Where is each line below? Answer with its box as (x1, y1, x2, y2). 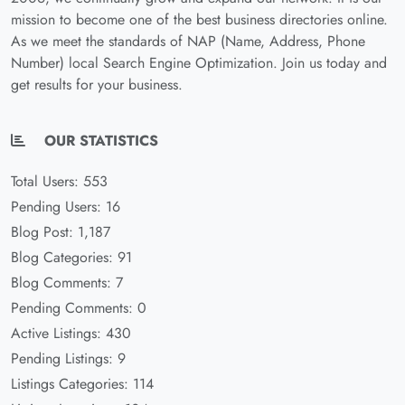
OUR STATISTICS (40, 130, 158, 151)
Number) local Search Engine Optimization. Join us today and (11, 52, 387, 73)
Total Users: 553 (11, 171, 108, 192)
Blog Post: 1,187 (11, 221, 110, 242)
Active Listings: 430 (11, 323, 131, 344)
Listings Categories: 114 (11, 373, 154, 394)
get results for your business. (11, 74, 183, 95)
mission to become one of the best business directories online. (11, 9, 388, 30)
